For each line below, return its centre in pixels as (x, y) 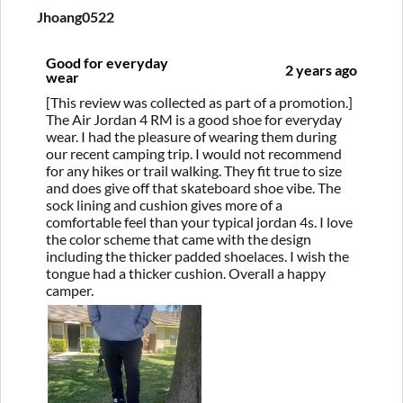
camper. (70, 290)
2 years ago (321, 69)
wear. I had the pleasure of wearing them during (191, 136)
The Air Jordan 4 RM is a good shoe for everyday (194, 119)
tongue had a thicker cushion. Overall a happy (186, 273)
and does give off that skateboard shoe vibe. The (193, 187)
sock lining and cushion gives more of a (164, 204)
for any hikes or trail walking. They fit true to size (194, 170)
